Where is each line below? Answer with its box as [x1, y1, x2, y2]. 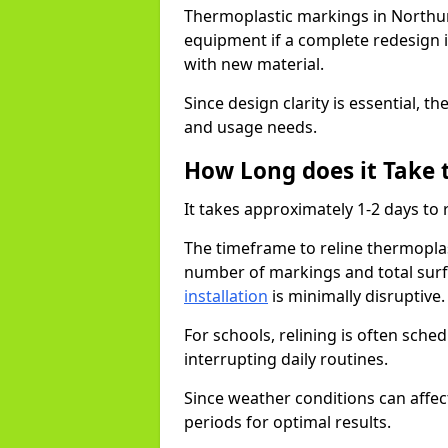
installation [184, 285, 268, 307]
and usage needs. [184, 116, 317, 138]
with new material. [184, 53, 328, 75]
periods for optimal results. [184, 411, 391, 433]
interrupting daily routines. [184, 348, 392, 370]
